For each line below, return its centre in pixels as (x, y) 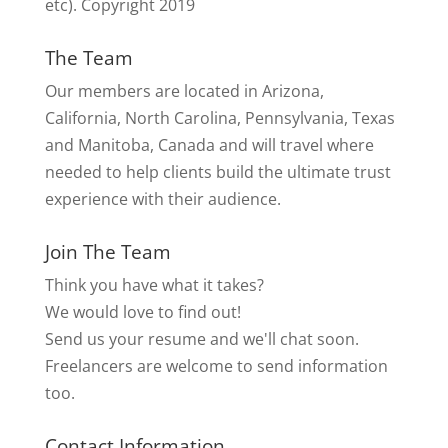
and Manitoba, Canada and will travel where (209, 144)
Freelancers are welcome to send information (216, 365)
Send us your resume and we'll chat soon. (201, 338)
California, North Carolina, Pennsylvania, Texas (219, 117)
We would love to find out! (142, 311)
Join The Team (107, 251)
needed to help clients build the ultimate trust (217, 171)
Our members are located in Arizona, (184, 90)
